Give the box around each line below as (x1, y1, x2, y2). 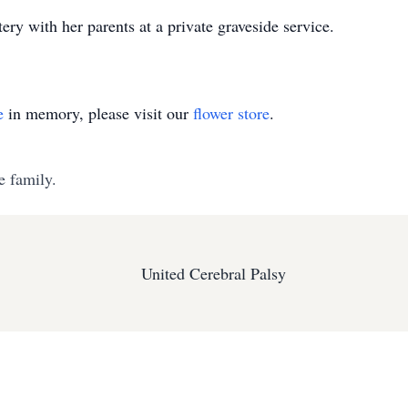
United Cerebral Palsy (140, 262, 286, 284)
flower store (193, 102, 270, 124)
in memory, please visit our (4, 102, 193, 124)
